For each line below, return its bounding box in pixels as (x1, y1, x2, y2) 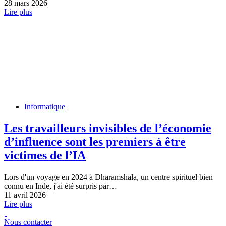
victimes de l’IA (4, 149, 86, 162)
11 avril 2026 (4, 191, 46, 200)
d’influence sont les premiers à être (4, 135, 186, 149)
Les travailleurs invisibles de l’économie (4, 122, 211, 135)
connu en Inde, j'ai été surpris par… (4, 182, 117, 191)
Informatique (24, 102, 65, 111)
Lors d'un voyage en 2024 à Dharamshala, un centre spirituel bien (4, 173, 213, 182)
